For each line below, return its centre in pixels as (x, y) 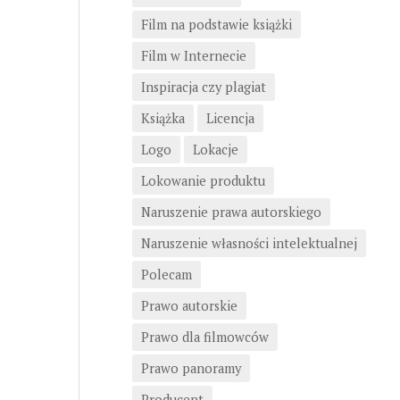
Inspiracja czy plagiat (204, 87)
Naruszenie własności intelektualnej (250, 243)
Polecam (167, 274)
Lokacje (216, 149)
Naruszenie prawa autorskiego (232, 212)
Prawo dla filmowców (205, 337)
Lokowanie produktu (204, 180)
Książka (163, 118)
